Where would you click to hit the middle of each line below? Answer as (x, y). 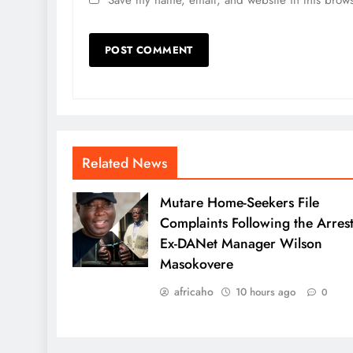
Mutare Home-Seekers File (239, 202)
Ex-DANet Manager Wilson (241, 243)
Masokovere (196, 264)
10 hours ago (265, 292)
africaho (193, 291)
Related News (125, 163)
